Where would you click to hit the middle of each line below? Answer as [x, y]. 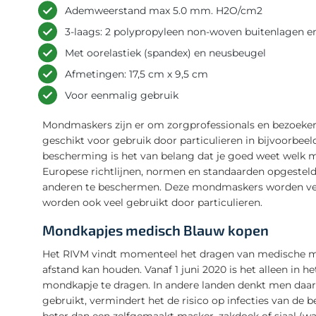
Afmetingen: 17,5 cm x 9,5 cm [136, 74]
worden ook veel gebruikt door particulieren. [152, 202]
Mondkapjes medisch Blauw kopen [156, 230]
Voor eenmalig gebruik [122, 95]
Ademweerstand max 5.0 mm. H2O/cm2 [164, 10]
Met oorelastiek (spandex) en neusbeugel [165, 53]
